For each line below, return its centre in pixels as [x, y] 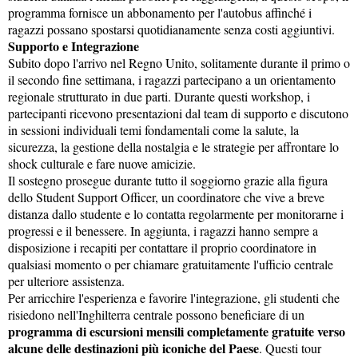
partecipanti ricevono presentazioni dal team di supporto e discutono [178, 113]
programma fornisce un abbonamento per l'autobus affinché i [160, 12]
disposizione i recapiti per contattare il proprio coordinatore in [162, 247]
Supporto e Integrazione [74, 46]
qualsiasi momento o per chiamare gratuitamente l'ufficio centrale [171, 264]
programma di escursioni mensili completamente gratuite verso [177, 331]
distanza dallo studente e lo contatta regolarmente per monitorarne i [176, 214]
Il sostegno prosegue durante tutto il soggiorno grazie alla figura [168, 180]
